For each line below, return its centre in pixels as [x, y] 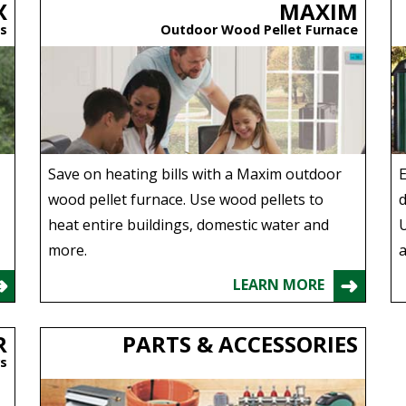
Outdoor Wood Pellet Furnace [255, 29]
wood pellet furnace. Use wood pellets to [186, 199]
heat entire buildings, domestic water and [189, 224]
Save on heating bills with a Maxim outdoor [195, 174]
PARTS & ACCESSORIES [240, 343]
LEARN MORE [278, 284]
